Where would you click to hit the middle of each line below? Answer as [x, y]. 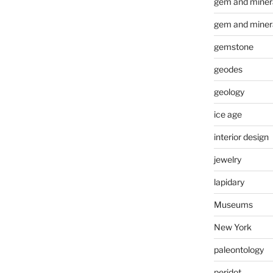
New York [232, 227]
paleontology [239, 250]
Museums [233, 204]
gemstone [233, 47]
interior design [241, 137]
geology [229, 92]
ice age [228, 114]
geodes [228, 69]
